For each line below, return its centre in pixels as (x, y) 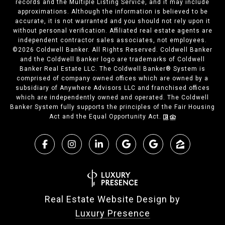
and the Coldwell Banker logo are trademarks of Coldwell (113, 60)
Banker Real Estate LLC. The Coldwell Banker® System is (113, 69)
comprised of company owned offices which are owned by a (113, 79)
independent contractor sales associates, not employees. (113, 40)
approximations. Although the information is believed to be (113, 12)
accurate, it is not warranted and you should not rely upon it (113, 21)
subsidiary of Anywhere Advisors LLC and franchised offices (113, 88)
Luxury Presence (113, 213)
